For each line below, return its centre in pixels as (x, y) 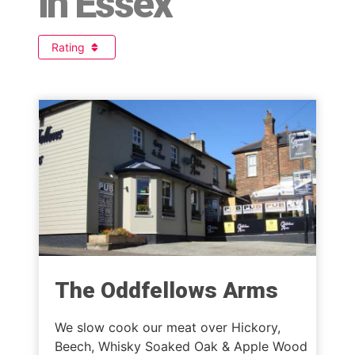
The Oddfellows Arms (166, 291)
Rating (70, 48)
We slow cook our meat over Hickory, (168, 328)
